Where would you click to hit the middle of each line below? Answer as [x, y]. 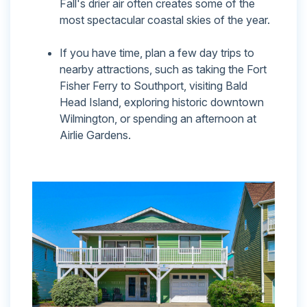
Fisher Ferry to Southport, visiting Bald [153, 86]
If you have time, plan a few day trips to [157, 53]
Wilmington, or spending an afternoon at [158, 119]
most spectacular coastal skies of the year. [165, 20]
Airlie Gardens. [95, 135]
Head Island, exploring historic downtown [162, 102]
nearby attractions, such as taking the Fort [163, 70]
